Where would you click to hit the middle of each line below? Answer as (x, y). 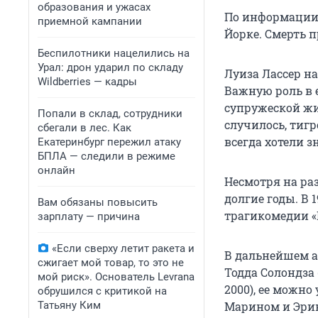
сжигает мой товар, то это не (111, 263)
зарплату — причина (89, 216)
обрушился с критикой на (102, 291)
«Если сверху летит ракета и (123, 248)
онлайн (56, 170)
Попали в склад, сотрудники (110, 114)
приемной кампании (90, 21)
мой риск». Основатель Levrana (116, 277)
